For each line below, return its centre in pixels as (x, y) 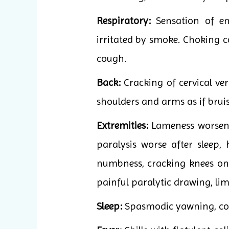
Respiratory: (123, 21)
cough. (111, 59)
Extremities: (122, 126)
